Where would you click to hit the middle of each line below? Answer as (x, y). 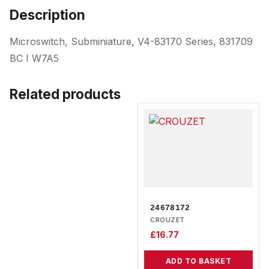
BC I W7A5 (34, 58)
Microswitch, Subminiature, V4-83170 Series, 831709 (131, 41)
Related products (65, 94)
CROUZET (168, 219)
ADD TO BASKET (198, 261)
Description (47, 14)
